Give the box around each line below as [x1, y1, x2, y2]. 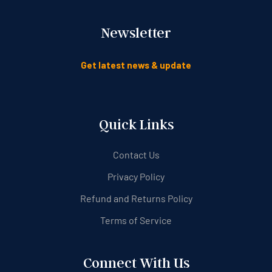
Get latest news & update [81, 59, 191, 71]
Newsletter [101, 24, 171, 42]
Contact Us [112, 149, 160, 161]
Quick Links [98, 115, 174, 134]
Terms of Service [100, 214, 172, 226]
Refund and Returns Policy [80, 192, 192, 205]
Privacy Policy [107, 171, 165, 183]
